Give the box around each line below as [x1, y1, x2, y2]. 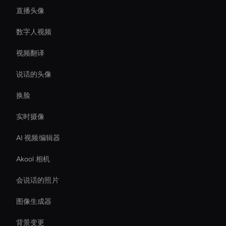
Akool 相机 [16, 154, 50, 163]
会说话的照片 [16, 176, 59, 185]
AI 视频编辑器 [16, 133, 60, 142]
